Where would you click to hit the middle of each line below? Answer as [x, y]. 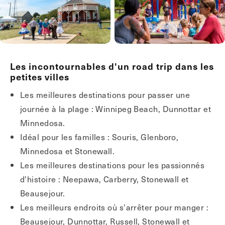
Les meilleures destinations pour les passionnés [113, 165]
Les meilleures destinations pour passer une [105, 94]
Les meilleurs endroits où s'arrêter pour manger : [115, 207]
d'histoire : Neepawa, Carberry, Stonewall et [104, 179]
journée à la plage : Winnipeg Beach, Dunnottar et [116, 108]
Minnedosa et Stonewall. [68, 151]
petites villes [40, 77]
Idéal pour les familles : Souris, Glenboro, [99, 137]
